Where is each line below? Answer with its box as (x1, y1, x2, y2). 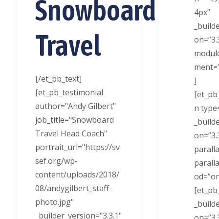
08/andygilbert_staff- (35, 183, 112, 194)
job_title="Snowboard (35, 114, 114, 125)
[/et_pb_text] (35, 73, 82, 84)
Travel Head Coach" (35, 128, 107, 139)
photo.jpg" (35, 197, 74, 207)
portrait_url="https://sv (35, 142, 120, 153)
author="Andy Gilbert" (35, 101, 116, 111)
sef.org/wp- (35, 155, 78, 166)
